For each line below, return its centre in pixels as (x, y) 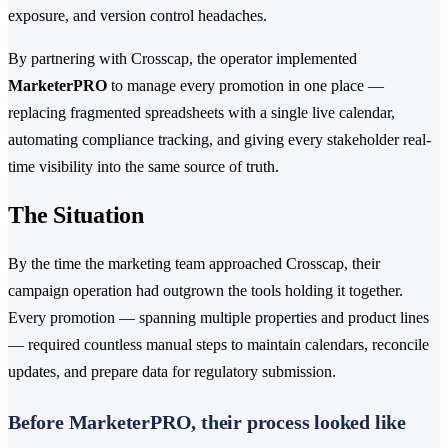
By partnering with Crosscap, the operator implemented (182, 58)
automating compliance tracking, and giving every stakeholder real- (219, 139)
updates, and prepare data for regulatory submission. (172, 371)
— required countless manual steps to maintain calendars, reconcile (218, 344)
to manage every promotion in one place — (245, 85)
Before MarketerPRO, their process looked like (207, 421)
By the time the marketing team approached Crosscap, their (194, 263)
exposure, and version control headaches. (137, 15)
